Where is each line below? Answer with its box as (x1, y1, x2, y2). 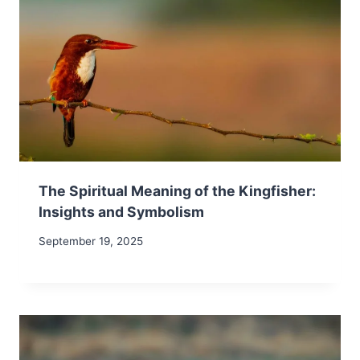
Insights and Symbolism (39, 202, 204, 220)
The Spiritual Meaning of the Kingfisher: (39, 182, 316, 199)
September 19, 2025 (39, 235, 143, 248)
